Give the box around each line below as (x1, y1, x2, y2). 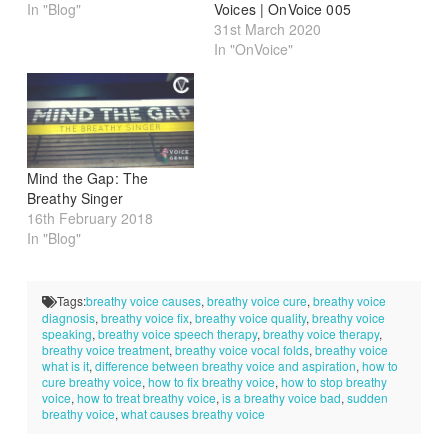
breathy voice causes (85, 291, 201, 309)
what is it (41, 356, 89, 374)
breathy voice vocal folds (174, 340, 309, 358)
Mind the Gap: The (26, 168, 149, 189)
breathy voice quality (194, 308, 306, 326)
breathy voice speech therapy (97, 324, 257, 342)
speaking (41, 324, 92, 342)
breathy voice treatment (41, 340, 169, 358)
